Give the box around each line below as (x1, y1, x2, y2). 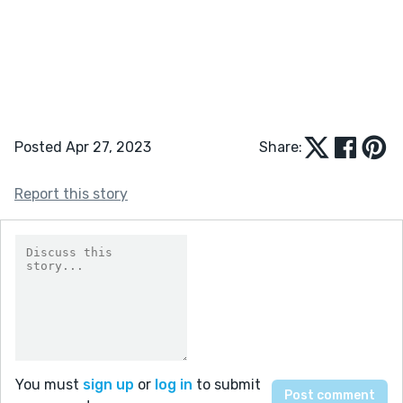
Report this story (14, 184, 128, 202)
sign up (83, 375, 134, 393)
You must (15, 375, 83, 393)
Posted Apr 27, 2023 (14, 138, 151, 156)
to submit (193, 375, 261, 393)
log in (155, 375, 193, 393)
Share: (259, 138, 302, 156)
